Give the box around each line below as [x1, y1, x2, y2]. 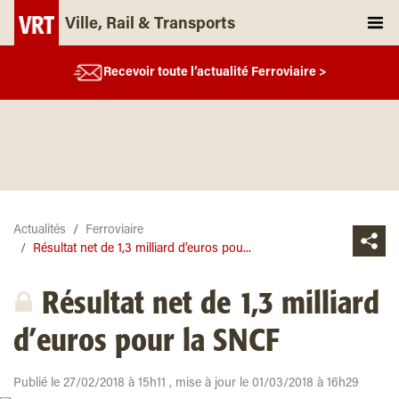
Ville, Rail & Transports [65, 17, 235, 33]
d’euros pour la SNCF [13, 326, 280, 358]
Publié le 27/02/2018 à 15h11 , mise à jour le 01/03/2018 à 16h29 [13, 378, 359, 390]
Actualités [13, 224, 66, 237]
